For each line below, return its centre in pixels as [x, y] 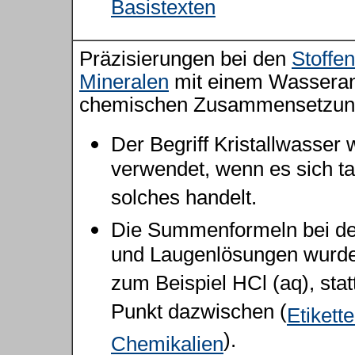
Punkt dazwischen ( [199, 314]
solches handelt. [184, 200]
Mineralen [124, 82]
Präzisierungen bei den [185, 59]
